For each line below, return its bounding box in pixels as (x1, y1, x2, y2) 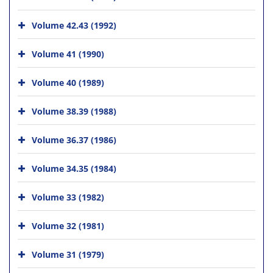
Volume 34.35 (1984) (32, 162, 116, 174)
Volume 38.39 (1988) (32, 105, 116, 117)
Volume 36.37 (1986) (32, 133, 116, 146)
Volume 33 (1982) (32, 191, 104, 203)
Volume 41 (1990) (32, 48, 104, 60)
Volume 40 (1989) (32, 76, 104, 88)
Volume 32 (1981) (32, 219, 104, 232)
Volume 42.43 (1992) (32, 19, 116, 31)
